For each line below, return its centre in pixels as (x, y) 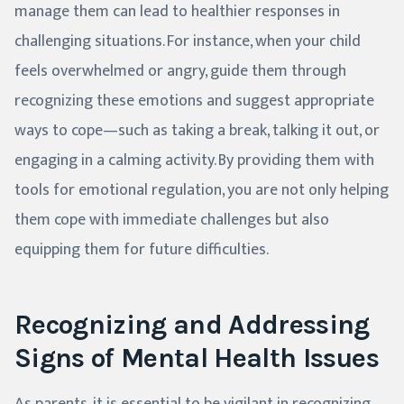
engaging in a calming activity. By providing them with (194, 160)
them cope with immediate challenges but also (172, 220)
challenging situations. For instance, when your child (188, 41)
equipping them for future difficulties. (142, 249)
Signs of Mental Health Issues (197, 358)
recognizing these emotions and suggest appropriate (194, 101)
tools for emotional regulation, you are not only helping (202, 190)
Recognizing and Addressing (192, 324)
